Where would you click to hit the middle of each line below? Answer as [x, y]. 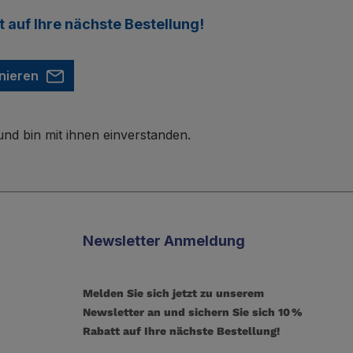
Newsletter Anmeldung [164, 241]
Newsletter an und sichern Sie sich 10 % [193, 312]
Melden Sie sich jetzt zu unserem [174, 294]
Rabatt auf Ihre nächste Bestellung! [182, 331]
